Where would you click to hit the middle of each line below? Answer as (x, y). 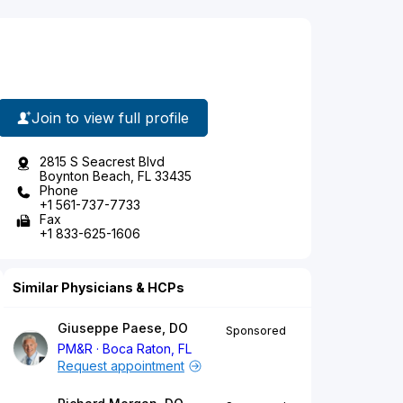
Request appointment (121, 366)
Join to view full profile (110, 117)
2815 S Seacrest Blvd (102, 162)
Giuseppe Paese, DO (123, 328)
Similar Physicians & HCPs (99, 288)
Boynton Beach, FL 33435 (116, 176)
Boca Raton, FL (148, 349)
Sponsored (256, 331)
